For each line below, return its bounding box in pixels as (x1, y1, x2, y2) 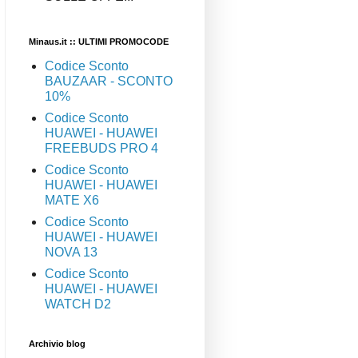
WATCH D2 (45, 297, 111, 312)
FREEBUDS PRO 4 (45, 141, 158, 156)
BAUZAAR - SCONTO (45, 74, 173, 89)
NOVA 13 (45, 245, 97, 260)
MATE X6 (45, 193, 99, 208)
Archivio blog (29, 339, 86, 349)
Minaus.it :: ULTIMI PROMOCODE (29, 37, 169, 47)
